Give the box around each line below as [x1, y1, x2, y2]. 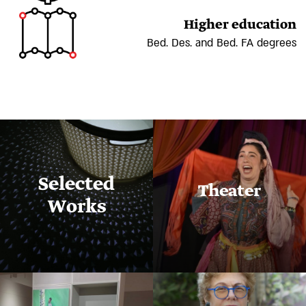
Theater [198, 180, 261, 202]
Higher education [184, 16, 296, 34]
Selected [38, 172, 115, 197]
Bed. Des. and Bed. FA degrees [147, 36, 296, 51]
